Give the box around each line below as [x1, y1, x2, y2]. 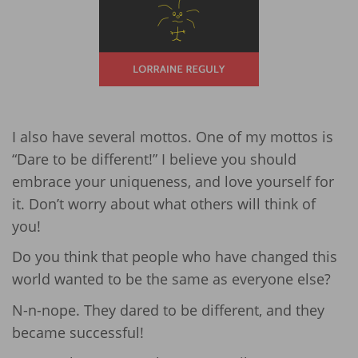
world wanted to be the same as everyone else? [12, 269, 331, 289]
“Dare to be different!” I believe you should [12, 149, 296, 169]
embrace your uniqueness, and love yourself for [12, 171, 334, 191]
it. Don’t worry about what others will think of [12, 193, 316, 213]
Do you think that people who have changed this [12, 247, 337, 267]
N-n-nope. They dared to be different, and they [12, 300, 324, 320]
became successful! [12, 322, 144, 342]
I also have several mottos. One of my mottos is [12, 126, 333, 146]
